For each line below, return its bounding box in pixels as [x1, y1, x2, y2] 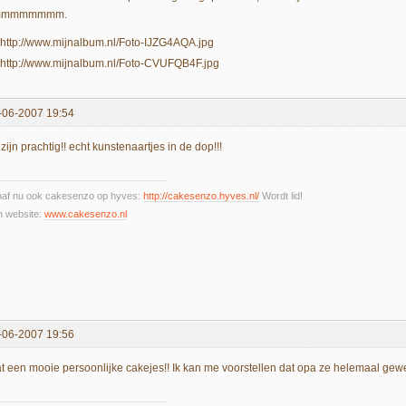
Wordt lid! [259, 189, 303, 201]
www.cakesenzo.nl [44, 208, 127, 219]
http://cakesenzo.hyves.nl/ [143, 189, 259, 201]
